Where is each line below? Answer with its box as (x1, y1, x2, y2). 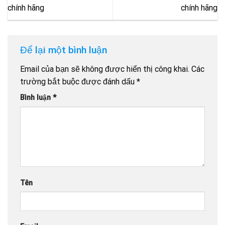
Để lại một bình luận (20, 44, 107, 56)
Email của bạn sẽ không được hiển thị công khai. (20, 64, 189, 74)
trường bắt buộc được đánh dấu (20, 76, 137, 86)
